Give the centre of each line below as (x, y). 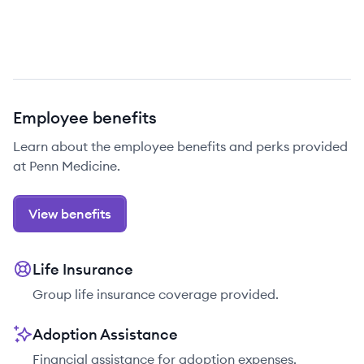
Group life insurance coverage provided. (156, 294)
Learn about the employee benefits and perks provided (180, 146)
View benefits (70, 214)
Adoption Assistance (105, 334)
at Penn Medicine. (67, 166)
